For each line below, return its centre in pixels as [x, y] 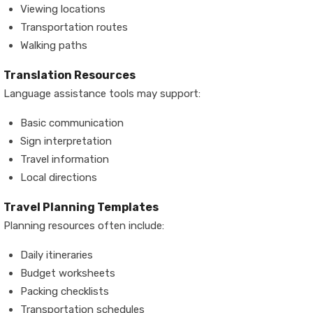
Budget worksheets [68, 273]
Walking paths [54, 45]
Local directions [59, 177]
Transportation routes [74, 27]
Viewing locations [63, 9]
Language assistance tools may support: [102, 94]
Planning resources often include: [84, 226]
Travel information [65, 159]
